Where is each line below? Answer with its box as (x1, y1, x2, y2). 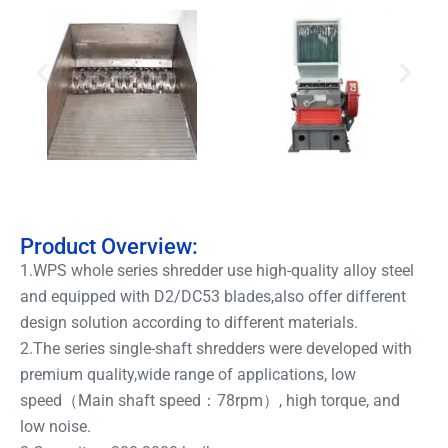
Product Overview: (20, 234, 198, 260)
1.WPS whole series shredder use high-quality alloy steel (20, 261, 414, 281)
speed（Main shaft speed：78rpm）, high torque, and (20, 391, 400, 411)
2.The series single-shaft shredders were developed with (20, 339, 412, 359)
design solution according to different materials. (20, 313, 358, 333)
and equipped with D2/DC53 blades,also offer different (20, 287, 406, 307)
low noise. (20, 417, 91, 437)
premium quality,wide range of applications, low (20, 365, 356, 385)
